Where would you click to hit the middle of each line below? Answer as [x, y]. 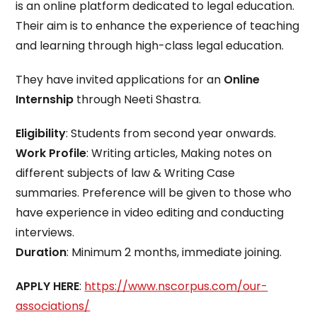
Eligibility [41, 133]
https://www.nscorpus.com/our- [176, 286]
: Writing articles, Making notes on [179, 153]
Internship [45, 99]
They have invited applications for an [120, 80]
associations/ [53, 306]
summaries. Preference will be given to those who [154, 193]
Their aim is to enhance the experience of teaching [158, 26]
